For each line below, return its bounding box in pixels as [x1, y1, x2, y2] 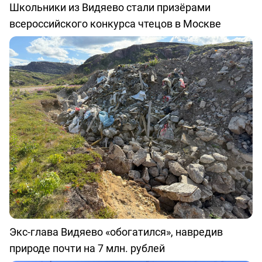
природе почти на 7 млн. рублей [9, 241, 165, 256]
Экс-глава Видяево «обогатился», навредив [9, 225, 223, 239]
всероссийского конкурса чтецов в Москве [9, 16, 221, 31]
